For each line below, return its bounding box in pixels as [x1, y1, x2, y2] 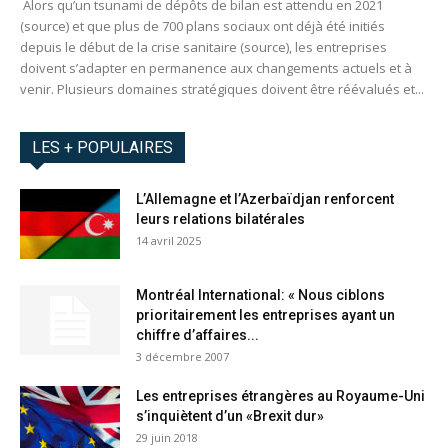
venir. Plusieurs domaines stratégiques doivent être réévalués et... [20, 79, 424, 98]
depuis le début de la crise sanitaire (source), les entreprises [20, 37, 387, 56]
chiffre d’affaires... [136, 326, 259, 343]
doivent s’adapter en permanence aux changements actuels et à [20, 58, 412, 77]
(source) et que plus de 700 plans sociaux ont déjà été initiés [20, 16, 385, 35]
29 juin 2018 [136, 429, 198, 445]
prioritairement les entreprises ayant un [136, 306, 395, 323]
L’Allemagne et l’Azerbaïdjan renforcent [136, 190, 394, 207]
